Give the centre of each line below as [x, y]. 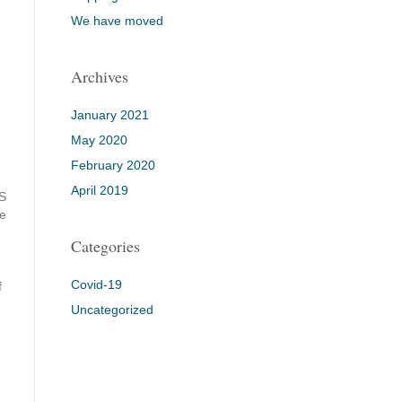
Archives [99, 76]
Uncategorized [112, 310]
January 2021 [109, 115]
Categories [105, 246]
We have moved [117, 21]
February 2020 [113, 165]
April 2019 [99, 190]
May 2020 [99, 140]
